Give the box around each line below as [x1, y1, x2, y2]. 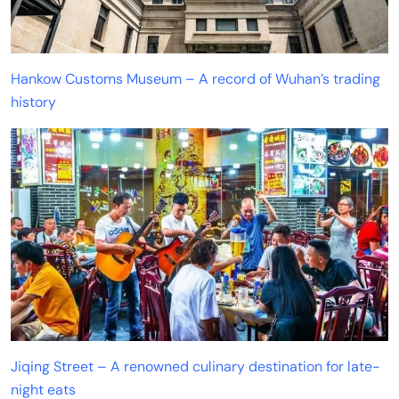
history [11, 93, 56, 112]
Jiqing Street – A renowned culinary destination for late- [11, 356, 380, 376]
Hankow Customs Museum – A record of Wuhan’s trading [11, 69, 380, 89]
